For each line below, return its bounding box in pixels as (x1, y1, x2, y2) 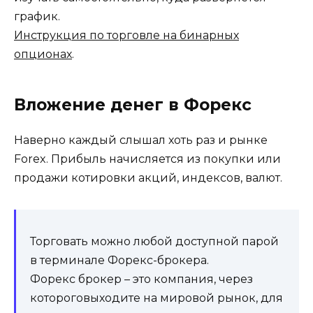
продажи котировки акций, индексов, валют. (14, 170, 282, 184)
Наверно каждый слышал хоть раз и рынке (14, 133, 268, 147)
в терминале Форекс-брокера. (30, 253, 209, 267)
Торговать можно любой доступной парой (30, 234, 279, 248)
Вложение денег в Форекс (14, 94, 252, 115)
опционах (14, 47, 72, 61)
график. (14, 9, 60, 23)
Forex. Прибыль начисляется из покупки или (14, 152, 281, 166)
